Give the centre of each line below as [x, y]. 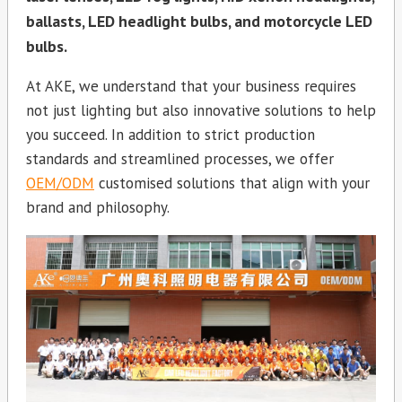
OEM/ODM [60, 184]
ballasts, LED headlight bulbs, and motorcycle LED [199, 21]
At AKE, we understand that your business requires [191, 87]
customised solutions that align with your [232, 184]
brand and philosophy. [98, 208]
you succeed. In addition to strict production [170, 135]
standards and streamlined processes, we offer [180, 159]
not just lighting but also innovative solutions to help [201, 111]
